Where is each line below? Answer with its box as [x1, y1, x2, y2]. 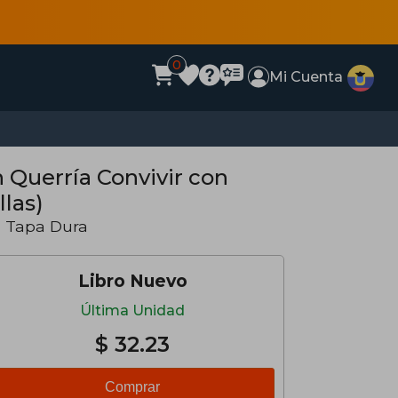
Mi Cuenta [269, 68, 344, 85]
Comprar [105, 379, 160, 394]
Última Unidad [80, 302, 185, 319]
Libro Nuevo [77, 270, 187, 291]
